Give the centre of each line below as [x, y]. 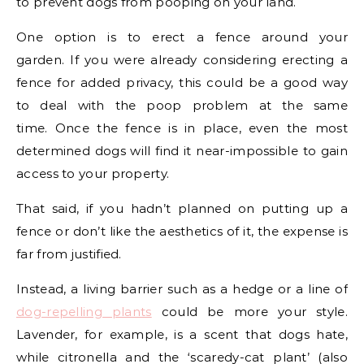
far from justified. [71, 254]
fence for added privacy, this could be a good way [182, 83]
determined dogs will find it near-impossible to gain [182, 151]
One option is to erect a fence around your [182, 37]
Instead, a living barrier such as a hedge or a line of [182, 289]
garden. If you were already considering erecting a [182, 60]
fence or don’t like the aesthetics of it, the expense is [182, 232]
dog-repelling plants [84, 312]
